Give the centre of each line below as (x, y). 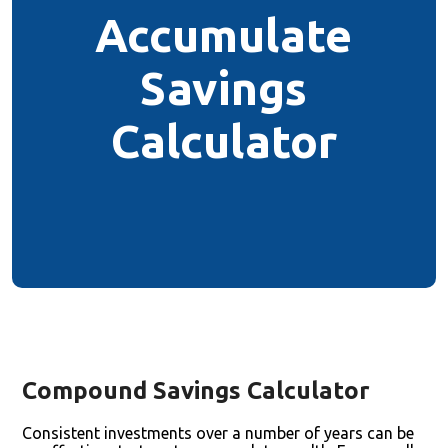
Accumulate (224, 35)
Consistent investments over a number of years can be (218, 433)
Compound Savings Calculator (196, 390)
